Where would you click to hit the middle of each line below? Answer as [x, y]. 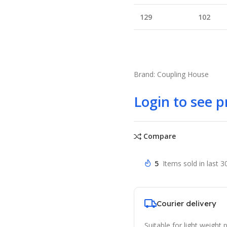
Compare [160, 136]
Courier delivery [186, 203]
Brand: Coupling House [171, 74]
